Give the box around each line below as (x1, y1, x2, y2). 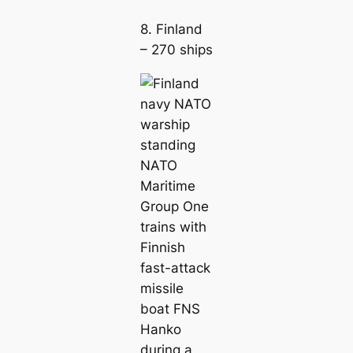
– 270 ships (139, 41, 213, 58)
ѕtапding (139, 136, 195, 153)
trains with (139, 218, 206, 235)
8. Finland (139, 20, 203, 37)
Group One (139, 198, 209, 214)
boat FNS (139, 300, 200, 317)
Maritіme (139, 177, 195, 194)
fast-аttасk (139, 259, 210, 276)
